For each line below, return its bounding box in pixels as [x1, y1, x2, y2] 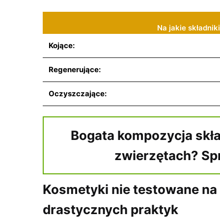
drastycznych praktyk [43, 201, 178, 217]
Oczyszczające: [49, 88, 107, 98]
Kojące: [49, 40, 75, 50]
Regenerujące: [49, 64, 101, 74]
